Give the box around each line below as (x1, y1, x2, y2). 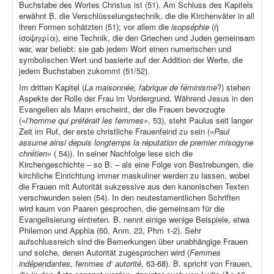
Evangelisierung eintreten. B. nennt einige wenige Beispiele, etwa (19, 213, 250, 226)
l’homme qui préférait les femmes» (26, 114, 148, 127)
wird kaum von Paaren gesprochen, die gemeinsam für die (19, 202, 224, 215)
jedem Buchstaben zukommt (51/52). (19, 65, 150, 77)
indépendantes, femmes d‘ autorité (19, 257, 141, 270)
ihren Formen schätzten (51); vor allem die (19, 21, 171, 33)
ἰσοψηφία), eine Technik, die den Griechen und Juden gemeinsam (19, 32, 255, 44)
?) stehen (217, 81, 250, 94)
